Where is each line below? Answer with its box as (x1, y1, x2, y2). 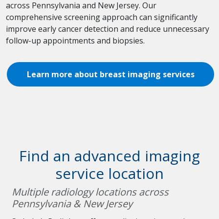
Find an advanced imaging (19, 146, 200, 166)
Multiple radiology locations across (12, 185, 169, 199)
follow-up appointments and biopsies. (6, 35, 145, 46)
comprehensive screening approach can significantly (6, 12, 197, 23)
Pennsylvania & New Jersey (12, 197, 132, 211)
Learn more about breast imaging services (26, 69, 195, 80)
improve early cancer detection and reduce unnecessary (6, 23, 209, 35)
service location (55, 163, 164, 184)
